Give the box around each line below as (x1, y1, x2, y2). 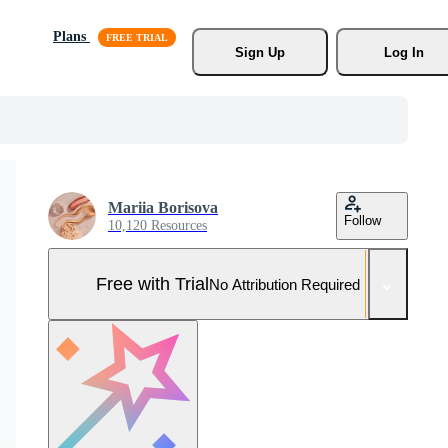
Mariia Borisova (108, 199, 218, 216)
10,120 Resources (108, 218, 207, 233)
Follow (344, 213, 381, 228)
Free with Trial (96, 273, 209, 294)
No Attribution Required (209, 275, 360, 293)
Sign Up (234, 44, 285, 60)
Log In (383, 44, 424, 60)
